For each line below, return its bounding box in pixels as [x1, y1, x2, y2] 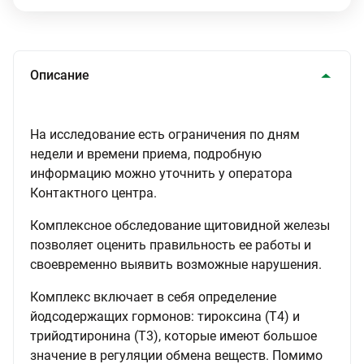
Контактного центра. [30, 185, 157, 201]
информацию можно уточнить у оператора [30, 166, 292, 181]
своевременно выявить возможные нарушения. [30, 257, 322, 272]
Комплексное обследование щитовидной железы [30, 218, 330, 233]
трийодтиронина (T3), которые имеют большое [30, 328, 317, 344]
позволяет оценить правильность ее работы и [30, 237, 311, 253]
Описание [30, 67, 89, 83]
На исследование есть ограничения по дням [30, 127, 300, 142]
